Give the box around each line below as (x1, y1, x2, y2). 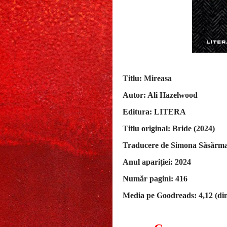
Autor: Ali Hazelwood (123, 90, 200, 99)
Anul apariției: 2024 (123, 157, 191, 166)
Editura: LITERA (123, 107, 186, 116)
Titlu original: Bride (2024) (123, 124, 215, 133)
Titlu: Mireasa (123, 73, 174, 83)
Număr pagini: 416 (123, 174, 187, 183)
